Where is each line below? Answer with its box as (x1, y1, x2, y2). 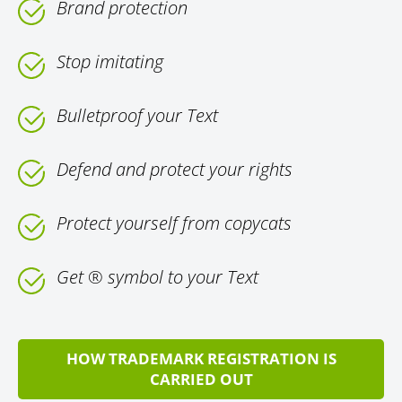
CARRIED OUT (149, 369, 253, 390)
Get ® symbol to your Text (57, 265, 258, 290)
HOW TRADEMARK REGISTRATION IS (66, 348, 336, 370)
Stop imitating (57, 49, 163, 74)
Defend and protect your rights (57, 157, 293, 182)
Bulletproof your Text (57, 103, 218, 128)
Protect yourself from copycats (57, 211, 292, 236)
